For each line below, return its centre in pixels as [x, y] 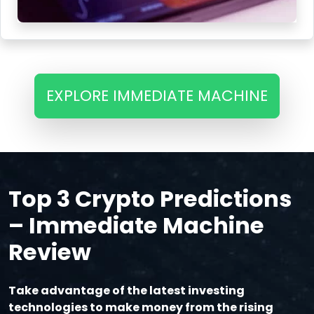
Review [50, 252]
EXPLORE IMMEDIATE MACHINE [157, 96]
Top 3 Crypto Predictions [150, 199]
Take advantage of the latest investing [127, 291]
